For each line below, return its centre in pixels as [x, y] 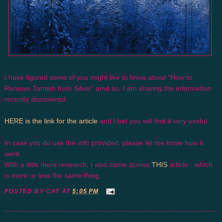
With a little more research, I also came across [78, 165]
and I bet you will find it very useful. [153, 121]
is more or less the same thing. [53, 175]
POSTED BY [25, 191]
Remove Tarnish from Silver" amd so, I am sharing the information [108, 88]
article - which [190, 165]
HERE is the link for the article [51, 121]
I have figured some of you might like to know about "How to [98, 77]
